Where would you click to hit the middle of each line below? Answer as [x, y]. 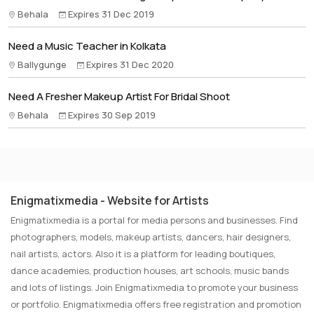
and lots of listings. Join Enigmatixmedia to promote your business [154, 287]
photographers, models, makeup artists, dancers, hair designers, [151, 237]
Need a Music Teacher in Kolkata [87, 46]
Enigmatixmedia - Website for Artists [110, 200]
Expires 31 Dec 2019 [110, 14]
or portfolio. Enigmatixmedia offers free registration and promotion [156, 304]
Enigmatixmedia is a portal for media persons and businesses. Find [154, 220]
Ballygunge [42, 64]
